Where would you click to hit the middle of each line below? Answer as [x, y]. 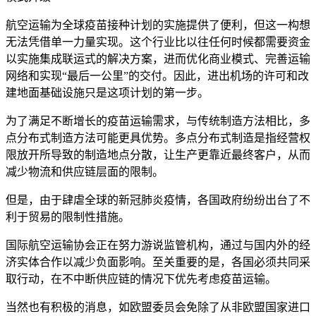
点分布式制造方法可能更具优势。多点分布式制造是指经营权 [158, 138]
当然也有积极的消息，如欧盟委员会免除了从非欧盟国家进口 [158, 307]
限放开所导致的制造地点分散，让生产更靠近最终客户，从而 [158, 154]
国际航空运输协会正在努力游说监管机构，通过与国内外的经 [158, 245]
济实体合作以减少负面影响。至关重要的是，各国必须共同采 [158, 262]
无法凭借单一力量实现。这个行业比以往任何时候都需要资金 [158, 42]
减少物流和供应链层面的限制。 [85, 171]
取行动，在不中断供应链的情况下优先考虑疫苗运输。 [141, 279]
